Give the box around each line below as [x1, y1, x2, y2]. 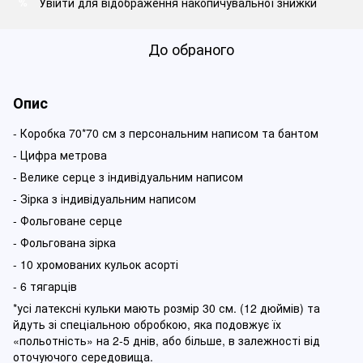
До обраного [148, 38, 234, 59]
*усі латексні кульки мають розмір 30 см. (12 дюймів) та [13, 300, 320, 316]
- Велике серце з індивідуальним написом [13, 169, 243, 185]
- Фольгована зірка [13, 234, 116, 250]
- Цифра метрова [13, 147, 107, 163]
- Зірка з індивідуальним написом [13, 190, 196, 207]
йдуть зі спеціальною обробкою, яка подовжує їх [13, 316, 281, 332]
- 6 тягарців [13, 278, 77, 294]
